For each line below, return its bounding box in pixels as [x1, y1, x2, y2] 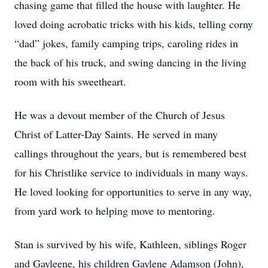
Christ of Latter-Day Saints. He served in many [14, 127, 218, 141]
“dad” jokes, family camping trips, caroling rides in [14, 36, 238, 50]
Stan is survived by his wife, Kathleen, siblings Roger [14, 237, 246, 251]
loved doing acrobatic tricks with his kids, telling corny [14, 17, 253, 31]
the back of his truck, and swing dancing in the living [14, 55, 246, 69]
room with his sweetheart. [14, 74, 126, 89]
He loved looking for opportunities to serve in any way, [14, 184, 252, 199]
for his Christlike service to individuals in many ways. [14, 165, 248, 179]
